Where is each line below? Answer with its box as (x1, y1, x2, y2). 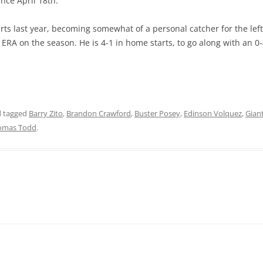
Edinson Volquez (184, 108, 242, 119)
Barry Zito (29, 108, 63, 119)
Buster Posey (134, 108, 180, 119)
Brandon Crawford (66, 108, 131, 119)
